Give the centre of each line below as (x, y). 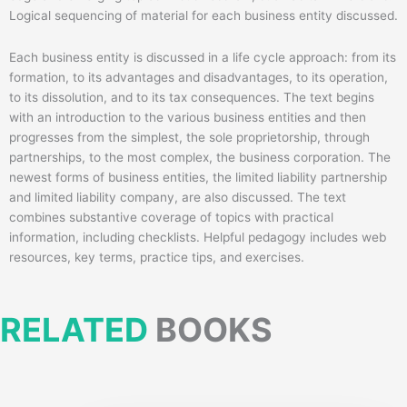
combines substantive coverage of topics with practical (171, 217)
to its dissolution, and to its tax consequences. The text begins (192, 97)
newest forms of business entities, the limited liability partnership (198, 177)
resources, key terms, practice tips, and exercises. (157, 257)
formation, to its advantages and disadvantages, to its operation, (199, 77)
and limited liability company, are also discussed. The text (178, 197)
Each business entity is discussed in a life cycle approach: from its (203, 57)
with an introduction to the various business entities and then (188, 117)
